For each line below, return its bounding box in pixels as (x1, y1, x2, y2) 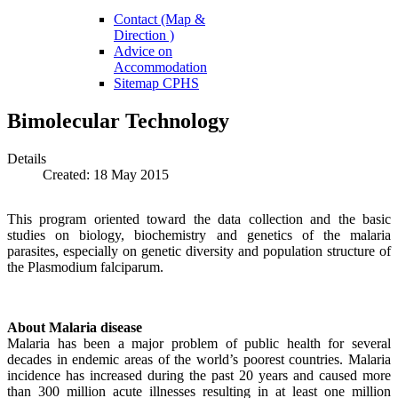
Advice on (114, 43, 172, 59)
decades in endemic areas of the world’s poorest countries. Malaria (7, 351, 391, 367)
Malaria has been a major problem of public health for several (7, 335, 391, 351)
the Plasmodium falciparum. (7, 259, 163, 275)
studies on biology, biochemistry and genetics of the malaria (7, 227, 391, 243)
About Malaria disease (7, 319, 142, 335)
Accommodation (114, 59, 207, 75)
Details (7, 150, 46, 166)
